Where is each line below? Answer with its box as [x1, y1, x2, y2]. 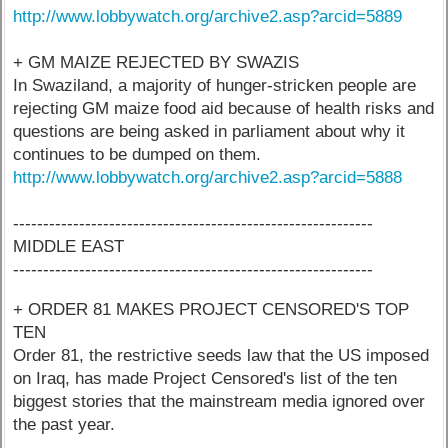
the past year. [13, 415, 116, 435]
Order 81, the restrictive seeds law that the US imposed [13, 346, 430, 366]
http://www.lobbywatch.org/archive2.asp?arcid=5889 [13, 7, 403, 27]
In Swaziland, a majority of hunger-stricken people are [13, 76, 417, 96]
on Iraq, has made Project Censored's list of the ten [13, 369, 398, 389]
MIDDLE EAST [13, 237, 125, 257]
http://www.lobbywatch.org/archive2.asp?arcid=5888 [13, 168, 403, 188]
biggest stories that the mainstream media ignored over [13, 392, 426, 412]
